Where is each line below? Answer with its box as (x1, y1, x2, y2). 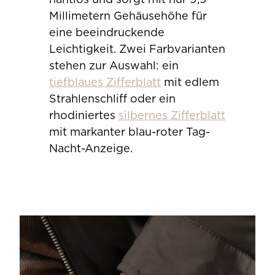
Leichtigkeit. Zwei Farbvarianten (49, 42, 225, 55)
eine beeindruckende (49, 26, 165, 39)
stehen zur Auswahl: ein (49, 59, 179, 72)
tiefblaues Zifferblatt (49, 76, 161, 88)
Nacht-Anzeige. (49, 142, 133, 155)
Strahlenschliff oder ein (49, 92, 176, 105)
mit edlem (161, 76, 219, 88)
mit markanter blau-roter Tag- (49, 125, 210, 138)
